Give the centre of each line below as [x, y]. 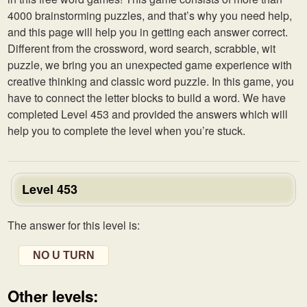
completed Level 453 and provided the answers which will [148, 114]
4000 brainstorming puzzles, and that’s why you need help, [150, 15]
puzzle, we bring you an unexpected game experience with [150, 65]
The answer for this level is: [74, 225]
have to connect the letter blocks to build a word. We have [147, 98]
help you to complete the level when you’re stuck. [126, 131]
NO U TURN [64, 255]
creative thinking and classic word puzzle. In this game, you [151, 81]
